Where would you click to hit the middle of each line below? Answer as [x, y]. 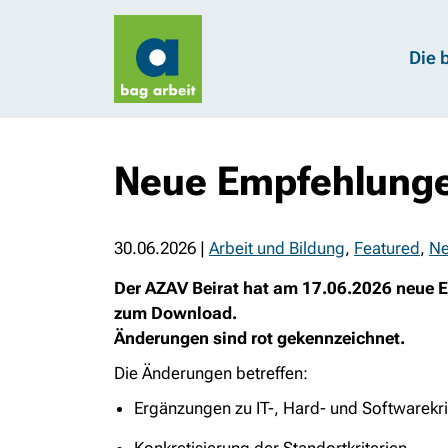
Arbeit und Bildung [277, 248]
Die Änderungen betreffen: [211, 373]
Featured [387, 248]
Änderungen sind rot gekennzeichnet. [259, 338]
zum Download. [175, 313]
